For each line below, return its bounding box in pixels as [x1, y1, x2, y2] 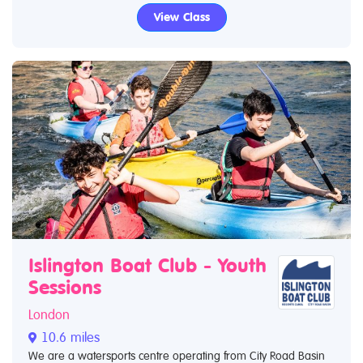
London [28, 307, 70, 322]
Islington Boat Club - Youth [28, 254, 267, 277]
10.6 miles [37, 330, 100, 345]
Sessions [28, 276, 101, 299]
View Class [153, 11, 210, 23]
